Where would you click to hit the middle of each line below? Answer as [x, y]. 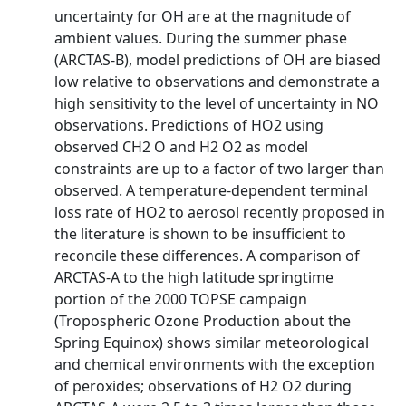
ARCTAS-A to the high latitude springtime [194, 277]
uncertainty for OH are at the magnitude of [203, 16]
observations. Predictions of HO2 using [189, 125]
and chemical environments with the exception [215, 364]
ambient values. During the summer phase [201, 38]
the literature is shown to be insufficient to [200, 234]
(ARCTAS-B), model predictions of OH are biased [217, 60]
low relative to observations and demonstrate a [217, 82]
